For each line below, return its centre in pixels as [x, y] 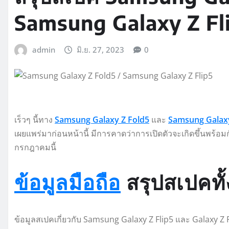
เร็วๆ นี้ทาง [35, 120]
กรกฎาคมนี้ [35, 147]
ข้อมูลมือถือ [67, 182]
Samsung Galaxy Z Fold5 [102, 120]
